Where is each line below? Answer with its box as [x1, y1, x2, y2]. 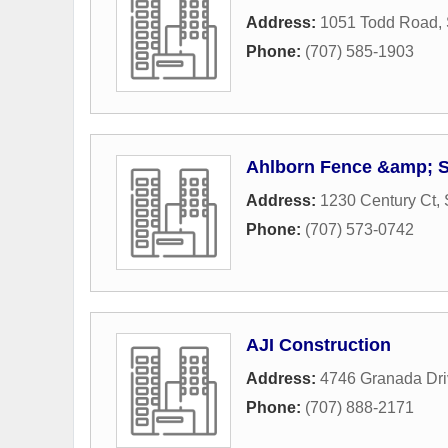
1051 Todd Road [320, 13, 438, 31]
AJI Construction [246, 334, 391, 355]
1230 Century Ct [320, 191, 436, 209]
